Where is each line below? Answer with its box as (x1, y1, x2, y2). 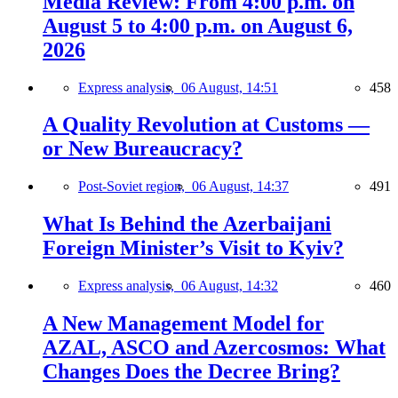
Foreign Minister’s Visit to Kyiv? (43, 236, 344, 260)
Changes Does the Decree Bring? (43, 360, 340, 384)
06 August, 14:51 (181, 79, 278, 95)
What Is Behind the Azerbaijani (43, 212, 331, 236)
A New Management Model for (43, 312, 324, 336)
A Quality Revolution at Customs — (43, 113, 370, 137)
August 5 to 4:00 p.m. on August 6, (43, 13, 353, 37)
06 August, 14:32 (181, 278, 278, 294)
